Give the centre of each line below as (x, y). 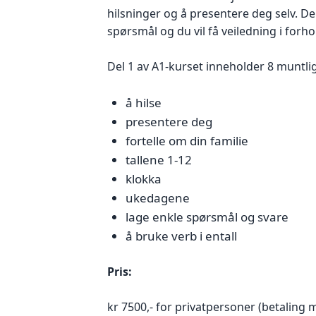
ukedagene (157, 197)
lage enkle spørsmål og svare (207, 217)
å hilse (143, 102)
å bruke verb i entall (181, 236)
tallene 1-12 (158, 159)
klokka (143, 178)
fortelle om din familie (187, 140)
